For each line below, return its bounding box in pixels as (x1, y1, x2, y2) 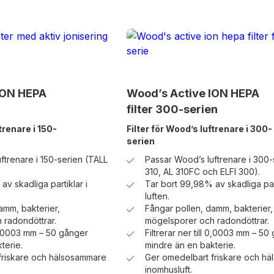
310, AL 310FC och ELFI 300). (144, 166, 260, 177)
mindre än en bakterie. (144, 240, 235, 251)
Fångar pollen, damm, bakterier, (144, 203, 273, 214)
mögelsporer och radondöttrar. (144, 215, 269, 226)
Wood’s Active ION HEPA (126, 87, 259, 100)
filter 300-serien (126, 103, 218, 116)
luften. (144, 191, 169, 202)
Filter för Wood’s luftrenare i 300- (126, 124, 272, 135)
